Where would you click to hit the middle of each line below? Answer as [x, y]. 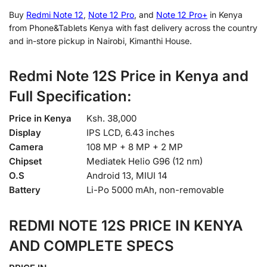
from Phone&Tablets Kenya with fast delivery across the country [133, 27]
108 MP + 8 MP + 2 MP [135, 147]
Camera [26, 147]
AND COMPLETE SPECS [91, 246]
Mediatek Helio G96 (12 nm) [145, 161]
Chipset [25, 161]
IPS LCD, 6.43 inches [131, 132]
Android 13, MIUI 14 [127, 175]
